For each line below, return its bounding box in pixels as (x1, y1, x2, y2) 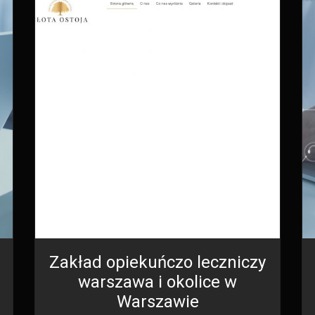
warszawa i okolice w (78, 271, 237, 292)
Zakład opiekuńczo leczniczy (49, 252, 266, 272)
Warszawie (116, 291, 199, 311)
